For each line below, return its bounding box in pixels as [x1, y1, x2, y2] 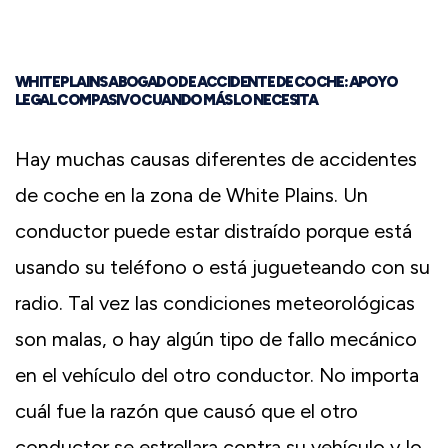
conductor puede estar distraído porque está [15, 218, 412, 243]
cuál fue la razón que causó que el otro [15, 398, 358, 423]
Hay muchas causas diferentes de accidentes [15, 146, 417, 171]
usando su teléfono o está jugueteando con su [15, 254, 430, 279]
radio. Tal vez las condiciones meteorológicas [15, 290, 415, 315]
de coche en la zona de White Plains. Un [15, 182, 368, 207]
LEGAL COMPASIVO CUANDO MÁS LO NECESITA [15, 90, 318, 109]
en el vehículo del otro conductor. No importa [15, 362, 419, 387]
